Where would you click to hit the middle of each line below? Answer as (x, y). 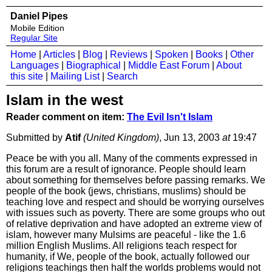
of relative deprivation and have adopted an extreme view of (134, 224)
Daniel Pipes (39, 16)
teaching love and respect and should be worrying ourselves (135, 202)
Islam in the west (65, 100)
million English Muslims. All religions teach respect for (121, 246)
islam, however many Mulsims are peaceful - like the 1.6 (126, 235)
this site (27, 76)
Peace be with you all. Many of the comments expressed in (132, 158)
